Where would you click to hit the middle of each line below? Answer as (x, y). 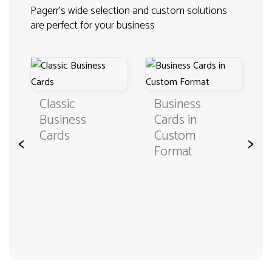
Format (173, 152)
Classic (57, 104)
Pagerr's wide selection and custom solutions (129, 11)
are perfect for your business (93, 25)
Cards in (175, 120)
